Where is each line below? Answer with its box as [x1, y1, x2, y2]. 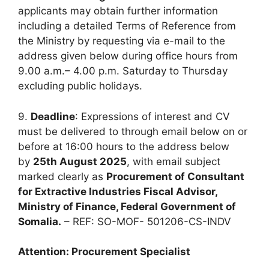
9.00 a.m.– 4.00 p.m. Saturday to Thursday [18, 65, 228, 77]
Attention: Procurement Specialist [18, 246, 190, 258]
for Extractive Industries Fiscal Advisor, [18, 185, 217, 198]
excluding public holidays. [18, 80, 142, 92]
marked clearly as [18, 170, 106, 183]
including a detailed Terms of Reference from [18, 20, 236, 32]
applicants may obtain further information [18, 5, 218, 17]
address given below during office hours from [18, 50, 238, 62]
